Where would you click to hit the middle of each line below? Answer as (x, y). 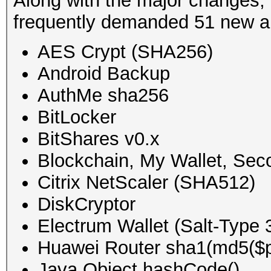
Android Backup (104, 73)
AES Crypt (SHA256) (125, 51)
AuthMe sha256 (103, 95)
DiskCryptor (87, 204)
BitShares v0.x (99, 139)
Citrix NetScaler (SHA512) (146, 182)
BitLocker (77, 117)
